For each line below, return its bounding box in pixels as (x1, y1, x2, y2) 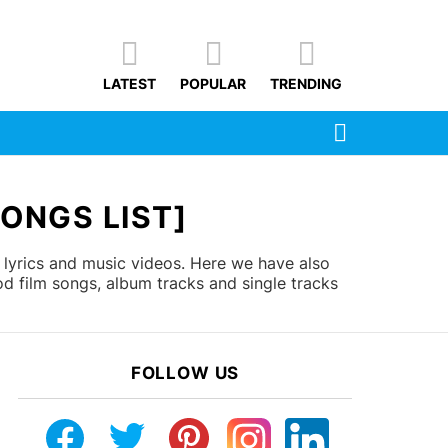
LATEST (103, 75, 156, 93)
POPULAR (180, 75, 246, 93)
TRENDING (270, 75, 342, 93)
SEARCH (352, 117, 400, 130)
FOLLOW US (130, 363, 240, 384)
